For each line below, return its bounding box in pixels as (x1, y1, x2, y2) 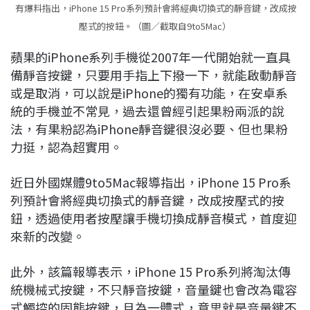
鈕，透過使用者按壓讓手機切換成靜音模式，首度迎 (10, 209, 297, 228)
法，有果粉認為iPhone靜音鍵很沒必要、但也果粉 (10, 120, 288, 138)
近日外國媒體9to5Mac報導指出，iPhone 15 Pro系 (10, 173, 291, 192)
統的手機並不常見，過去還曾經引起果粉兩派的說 (10, 102, 284, 120)
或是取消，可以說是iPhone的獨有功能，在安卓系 (10, 84, 288, 102)
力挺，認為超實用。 (10, 138, 122, 156)
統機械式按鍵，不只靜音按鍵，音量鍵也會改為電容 (10, 280, 297, 299)
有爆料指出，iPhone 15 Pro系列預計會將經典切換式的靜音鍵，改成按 (13, 1, 297, 15)
